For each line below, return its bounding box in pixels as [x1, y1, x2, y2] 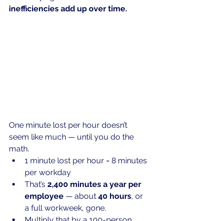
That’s [25, 180, 47, 189]
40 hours [98, 191, 131, 201]
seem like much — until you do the [9, 132, 136, 142]
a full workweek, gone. [25, 203, 106, 213]
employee [25, 191, 64, 201]
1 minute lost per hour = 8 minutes [25, 156, 149, 166]
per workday [25, 168, 71, 178]
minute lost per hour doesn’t [24, 120, 129, 130]
